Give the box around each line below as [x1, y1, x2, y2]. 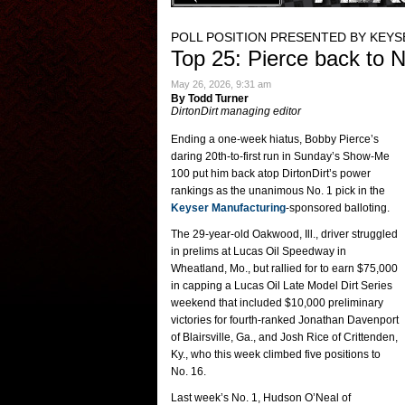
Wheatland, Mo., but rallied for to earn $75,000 [171, 262, 398, 275]
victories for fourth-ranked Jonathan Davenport [171, 314, 399, 326]
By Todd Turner [171, 92, 249, 105]
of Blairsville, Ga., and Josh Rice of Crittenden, [171, 331, 398, 344]
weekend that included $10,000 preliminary [171, 297, 383, 309]
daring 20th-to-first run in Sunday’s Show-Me [171, 150, 390, 163]
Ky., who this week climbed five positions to [171, 348, 381, 361]
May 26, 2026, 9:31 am [171, 79, 271, 89]
